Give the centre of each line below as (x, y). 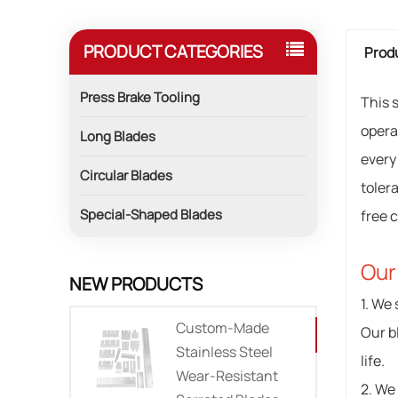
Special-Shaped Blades (151, 214)
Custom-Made (223, 327)
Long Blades (118, 136)
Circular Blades (127, 175)
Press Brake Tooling (140, 97)
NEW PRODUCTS (136, 284)
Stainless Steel (225, 351)
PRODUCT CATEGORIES (174, 52)
